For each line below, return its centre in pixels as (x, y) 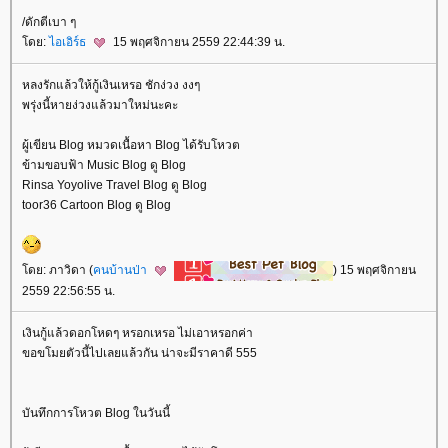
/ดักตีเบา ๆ (49, 21)
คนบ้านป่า (121, 269)
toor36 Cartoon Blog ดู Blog (96, 204)
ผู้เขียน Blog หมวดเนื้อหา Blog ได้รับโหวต (131, 144)
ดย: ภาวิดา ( (57, 269)
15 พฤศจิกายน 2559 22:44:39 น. (197, 41)
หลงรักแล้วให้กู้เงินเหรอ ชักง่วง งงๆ (111, 84)
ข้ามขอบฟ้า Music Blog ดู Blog (104, 164)
